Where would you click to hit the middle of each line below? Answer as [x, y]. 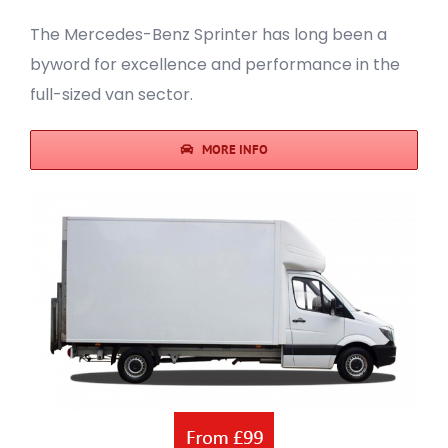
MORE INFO [235, 150]
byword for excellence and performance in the [215, 65]
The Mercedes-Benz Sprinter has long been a [208, 35]
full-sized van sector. [111, 95]
